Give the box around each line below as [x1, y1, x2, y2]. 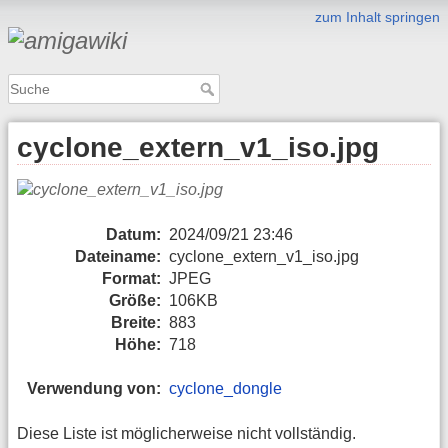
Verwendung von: [27, 380, 161, 398]
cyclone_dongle [169, 380, 282, 398]
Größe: [109, 291, 161, 309]
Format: [102, 269, 161, 287]
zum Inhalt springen [315, 9, 440, 25]
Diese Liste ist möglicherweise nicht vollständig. [17, 424, 356, 442]
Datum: [106, 225, 161, 243]
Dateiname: [75, 247, 161, 265]
